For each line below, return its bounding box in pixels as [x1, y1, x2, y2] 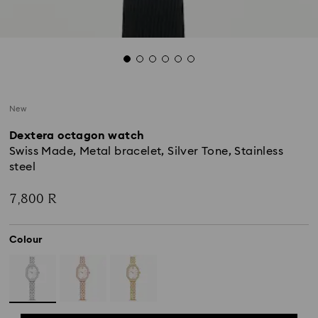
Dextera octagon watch [9, 130, 145, 141]
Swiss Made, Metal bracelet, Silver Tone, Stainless [9, 146, 283, 157]
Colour [9, 235, 43, 245]
